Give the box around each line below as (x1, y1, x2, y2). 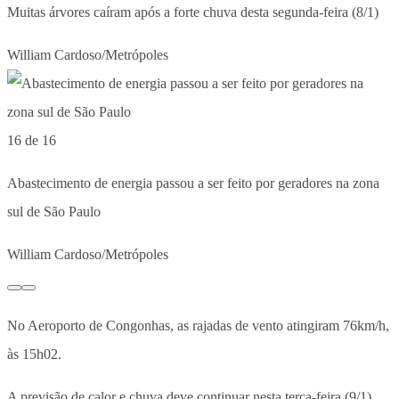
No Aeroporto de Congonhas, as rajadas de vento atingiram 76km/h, (7, 317, 389, 333)
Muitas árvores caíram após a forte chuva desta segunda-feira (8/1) (7, 4, 379, 20)
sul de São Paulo (7, 203, 101, 219)
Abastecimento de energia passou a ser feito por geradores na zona (7, 175, 379, 191)
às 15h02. (7, 346, 61, 362)
